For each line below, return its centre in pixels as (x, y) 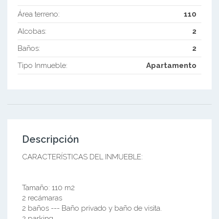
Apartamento (172, 66)
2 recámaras (42, 198)
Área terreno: (38, 14)
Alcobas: (32, 32)
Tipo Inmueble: (42, 66)
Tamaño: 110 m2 (48, 188)
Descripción (51, 140)
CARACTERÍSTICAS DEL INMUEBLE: (82, 157)
